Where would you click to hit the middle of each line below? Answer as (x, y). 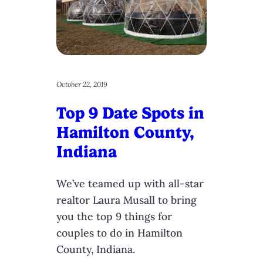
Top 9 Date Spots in (130, 113)
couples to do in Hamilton (119, 232)
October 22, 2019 (82, 85)
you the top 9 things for (114, 216)
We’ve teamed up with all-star (130, 183)
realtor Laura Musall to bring (127, 200)
